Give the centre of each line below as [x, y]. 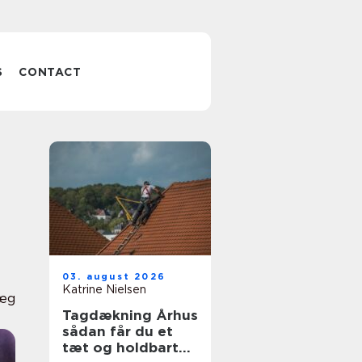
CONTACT [50, 72]
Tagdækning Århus [130, 315]
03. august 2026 [114, 276]
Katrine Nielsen [104, 289]
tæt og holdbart [120, 347]
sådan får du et [118, 331]
